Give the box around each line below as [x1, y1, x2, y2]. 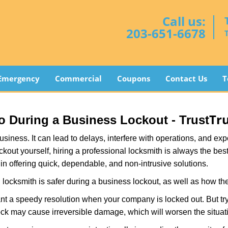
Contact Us [165, 73, 207, 83]
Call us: [162, 13, 206, 30]
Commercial [54, 73, 102, 83]
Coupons [117, 73, 150, 83]
